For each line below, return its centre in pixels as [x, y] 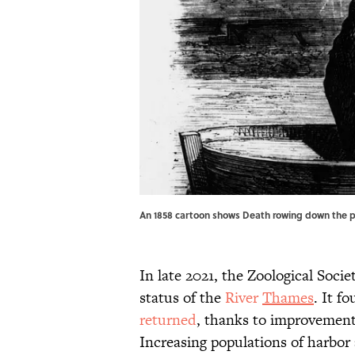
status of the [182, 298]
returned [168, 320]
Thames [288, 298]
